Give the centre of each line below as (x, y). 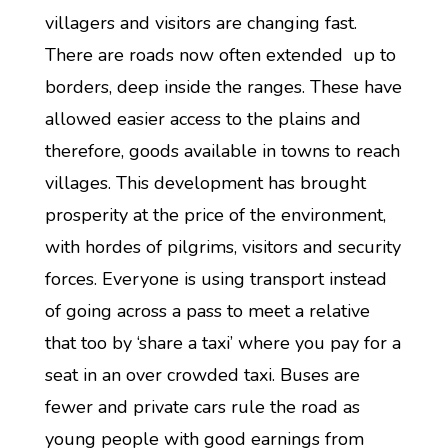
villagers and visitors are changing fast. (200, 23)
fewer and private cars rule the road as (202, 407)
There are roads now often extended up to (222, 55)
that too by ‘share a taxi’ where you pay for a (222, 343)
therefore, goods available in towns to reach (222, 151)
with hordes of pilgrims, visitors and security (222, 247)
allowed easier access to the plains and (202, 119)
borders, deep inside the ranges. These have (223, 87)
